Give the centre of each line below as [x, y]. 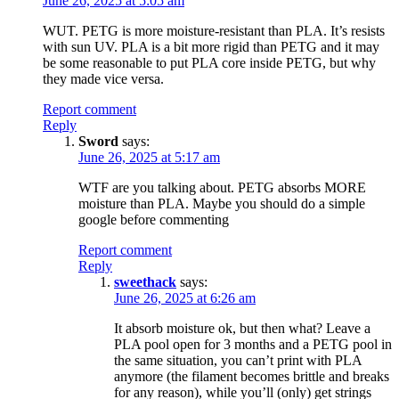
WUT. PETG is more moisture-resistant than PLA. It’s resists [214, 30]
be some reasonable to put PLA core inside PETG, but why [209, 62]
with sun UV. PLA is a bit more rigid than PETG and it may [211, 46]
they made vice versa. [103, 78]
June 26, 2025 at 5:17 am [149, 157]
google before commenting [154, 219]
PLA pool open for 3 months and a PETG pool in [253, 344]
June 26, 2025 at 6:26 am [185, 297]
